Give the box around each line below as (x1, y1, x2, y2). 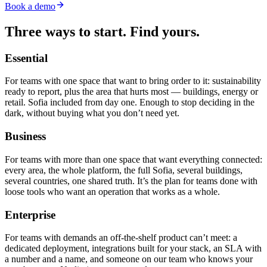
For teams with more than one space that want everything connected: (5, 154, 262, 164)
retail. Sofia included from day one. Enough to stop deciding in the (5, 97, 254, 108)
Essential (5, 51, 48, 64)
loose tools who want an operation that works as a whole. (5, 186, 220, 197)
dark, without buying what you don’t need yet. (5, 108, 179, 119)
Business (5, 130, 46, 143)
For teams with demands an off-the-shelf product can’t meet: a (5, 232, 237, 243)
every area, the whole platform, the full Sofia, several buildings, (5, 164, 243, 175)
